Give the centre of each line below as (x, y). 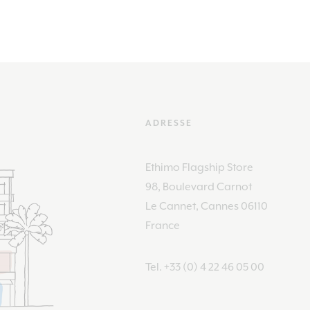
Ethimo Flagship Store (199, 167)
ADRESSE (168, 123)
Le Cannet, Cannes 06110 (206, 206)
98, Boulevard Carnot (198, 186)
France (162, 225)
